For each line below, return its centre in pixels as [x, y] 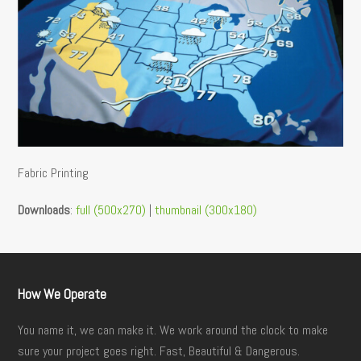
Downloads [44, 210]
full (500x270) [111, 210]
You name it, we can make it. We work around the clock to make [173, 330]
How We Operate [62, 294]
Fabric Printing [54, 172]
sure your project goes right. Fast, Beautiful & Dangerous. [159, 351]
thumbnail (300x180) [206, 210]
